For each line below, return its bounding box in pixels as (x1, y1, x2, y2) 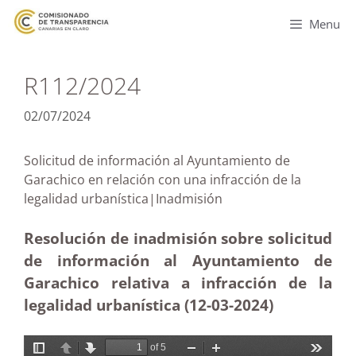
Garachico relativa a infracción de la (24, 273, 332, 292)
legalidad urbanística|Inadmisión (24, 190, 289, 207)
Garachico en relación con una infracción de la (24, 171, 301, 188)
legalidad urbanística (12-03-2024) (24, 295, 277, 315)
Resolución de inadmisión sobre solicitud (24, 228, 332, 248)
